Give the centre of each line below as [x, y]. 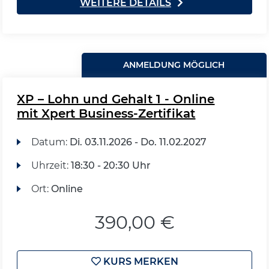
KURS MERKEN [139, 261]
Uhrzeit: [51, 165]
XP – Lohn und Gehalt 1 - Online [116, 99]
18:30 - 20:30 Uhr [110, 165]
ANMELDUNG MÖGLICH [174, 65]
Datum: [50, 142]
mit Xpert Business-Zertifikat [106, 113]
